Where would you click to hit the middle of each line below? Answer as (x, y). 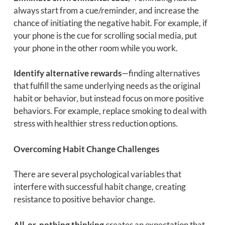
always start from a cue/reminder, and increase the (106, 10)
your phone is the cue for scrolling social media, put (105, 35)
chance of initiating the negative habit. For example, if (110, 23)
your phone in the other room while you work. (95, 48)
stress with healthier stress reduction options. (95, 124)
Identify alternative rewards (67, 73)
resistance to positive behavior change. (84, 199)
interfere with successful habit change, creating (99, 187)
